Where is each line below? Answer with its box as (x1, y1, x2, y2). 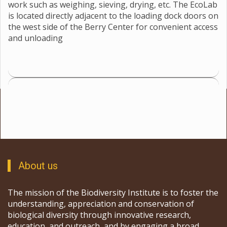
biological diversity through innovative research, (8, 209, 191, 221)
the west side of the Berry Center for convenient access (8, 21, 218, 33)
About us (18, 160, 58, 172)
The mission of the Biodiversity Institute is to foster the (8, 187, 218, 199)
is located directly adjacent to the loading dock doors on (8, 10, 218, 22)
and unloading (8, 32, 63, 44)
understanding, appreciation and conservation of (8, 198, 194, 210)
